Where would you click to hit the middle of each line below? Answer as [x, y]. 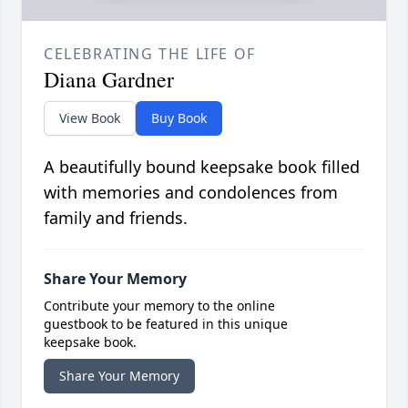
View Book [90, 118]
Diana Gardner [109, 80]
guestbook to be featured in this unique [166, 324]
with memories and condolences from [191, 193]
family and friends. [116, 218]
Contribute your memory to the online [159, 306]
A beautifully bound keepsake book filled [202, 167]
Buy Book [179, 118]
